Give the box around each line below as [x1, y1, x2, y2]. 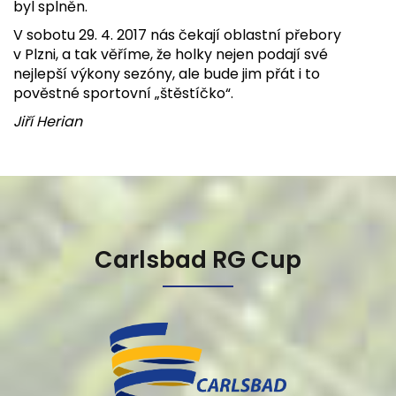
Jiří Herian [13, 111, 82, 132]
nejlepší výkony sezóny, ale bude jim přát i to [13, 64, 320, 84]
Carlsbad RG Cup [95, 243, 301, 276]
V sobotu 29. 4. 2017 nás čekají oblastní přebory [13, 25, 341, 45]
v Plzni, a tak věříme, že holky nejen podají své [13, 44, 328, 65]
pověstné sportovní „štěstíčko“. [13, 83, 233, 103]
